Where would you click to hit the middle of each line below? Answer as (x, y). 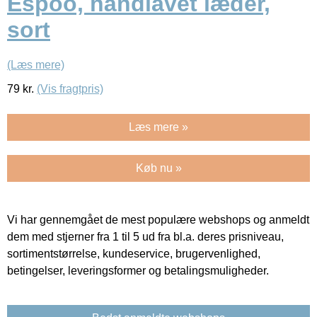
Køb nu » (158, 168)
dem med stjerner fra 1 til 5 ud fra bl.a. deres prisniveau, (145, 236)
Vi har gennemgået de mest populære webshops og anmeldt (158, 219)
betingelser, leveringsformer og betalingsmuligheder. (138, 270)
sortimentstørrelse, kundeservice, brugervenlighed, (134, 253)
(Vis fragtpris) (70, 88)
